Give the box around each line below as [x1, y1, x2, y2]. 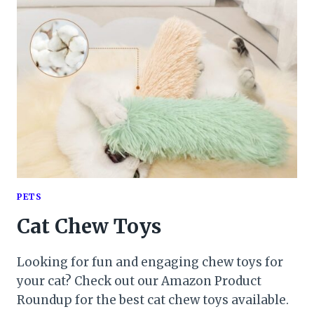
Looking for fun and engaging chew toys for [17, 254, 283, 270]
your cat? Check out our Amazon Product [17, 273, 261, 289]
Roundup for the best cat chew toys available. [17, 292, 289, 308]
